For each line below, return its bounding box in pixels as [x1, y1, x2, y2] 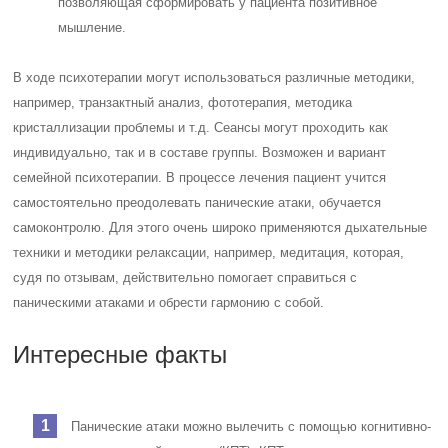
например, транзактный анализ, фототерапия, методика [13, 94, 353, 110]
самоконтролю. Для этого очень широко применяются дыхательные [13, 219, 428, 235]
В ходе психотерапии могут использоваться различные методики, [13, 69, 416, 85]
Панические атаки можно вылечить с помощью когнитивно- [71, 418, 432, 434]
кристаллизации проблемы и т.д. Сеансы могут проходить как [13, 119, 389, 135]
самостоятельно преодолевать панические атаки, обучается [13, 194, 382, 210]
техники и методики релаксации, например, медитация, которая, [13, 244, 405, 260]
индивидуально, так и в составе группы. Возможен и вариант [13, 144, 387, 160]
